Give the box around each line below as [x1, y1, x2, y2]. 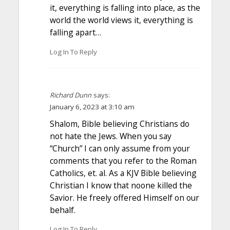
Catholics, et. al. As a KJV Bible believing [49, 167, 197, 179]
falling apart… [49, 27, 101, 39]
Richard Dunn [49, 90, 91, 100]
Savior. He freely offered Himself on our [49, 191, 199, 203]
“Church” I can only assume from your [49, 142, 190, 154]
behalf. [49, 204, 75, 216]
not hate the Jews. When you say [49, 130, 171, 142]
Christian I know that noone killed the [49, 179, 192, 191]
